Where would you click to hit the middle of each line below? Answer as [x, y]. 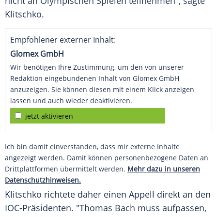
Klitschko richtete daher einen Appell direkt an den [108, 194]
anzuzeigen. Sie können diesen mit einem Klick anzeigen [102, 90]
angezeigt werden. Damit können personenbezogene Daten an [107, 158]
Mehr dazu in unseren [164, 169]
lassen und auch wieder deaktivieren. [71, 101]
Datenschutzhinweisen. [43, 180]
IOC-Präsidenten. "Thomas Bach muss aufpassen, [106, 208]
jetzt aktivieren [49, 116]
